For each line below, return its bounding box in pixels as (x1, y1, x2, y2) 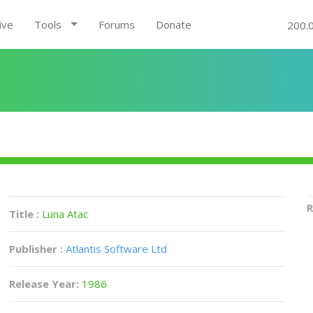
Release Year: (9, 277, 82, 291)
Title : (9, 207, 43, 221)
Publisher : (9, 242, 64, 256)
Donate (155, 17, 191, 31)
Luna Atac (42, 207, 89, 221)
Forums (98, 17, 135, 31)
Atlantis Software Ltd (66, 242, 168, 256)
